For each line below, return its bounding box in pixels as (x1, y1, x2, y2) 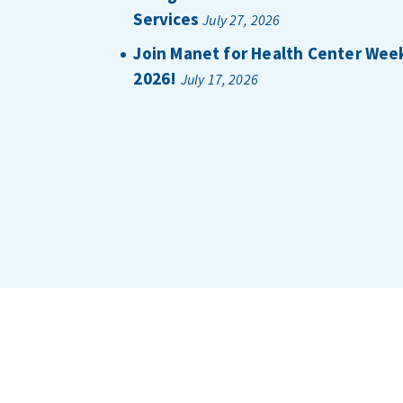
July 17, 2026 (180, 70, 259, 89)
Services (133, 7, 199, 30)
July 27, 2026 (202, 10, 281, 29)
